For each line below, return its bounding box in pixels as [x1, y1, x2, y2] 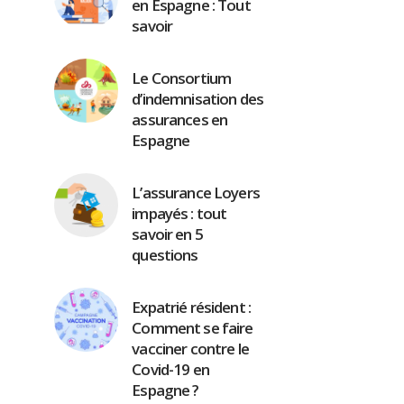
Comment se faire [132, 317, 253, 338]
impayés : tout [132, 203, 227, 224]
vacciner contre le [132, 338, 249, 359]
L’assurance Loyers [132, 182, 260, 203]
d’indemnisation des [132, 88, 264, 109]
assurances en [132, 109, 228, 130]
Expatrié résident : [132, 297, 252, 317]
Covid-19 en [132, 359, 209, 380]
